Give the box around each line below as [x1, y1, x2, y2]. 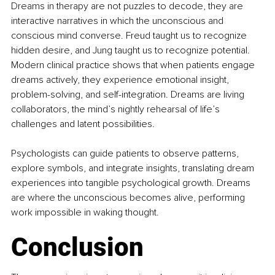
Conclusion [11, 232, 144, 263]
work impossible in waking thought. [11, 206, 159, 219]
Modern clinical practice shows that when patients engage [11, 59, 257, 72]
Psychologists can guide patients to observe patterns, [11, 147, 241, 160]
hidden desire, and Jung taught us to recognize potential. [11, 44, 252, 57]
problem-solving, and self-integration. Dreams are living [11, 88, 247, 101]
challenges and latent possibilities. [11, 118, 155, 131]
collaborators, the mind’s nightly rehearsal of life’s [11, 103, 222, 116]
